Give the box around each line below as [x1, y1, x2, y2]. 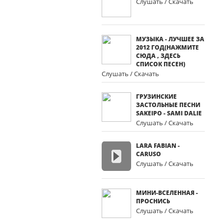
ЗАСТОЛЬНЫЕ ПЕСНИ [136, 101, 200, 109]
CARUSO [136, 150, 161, 158]
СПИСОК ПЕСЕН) [136, 60, 185, 68]
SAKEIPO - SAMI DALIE [136, 109, 202, 117]
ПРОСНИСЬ [136, 197, 170, 205]
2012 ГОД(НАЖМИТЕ [136, 43, 199, 52]
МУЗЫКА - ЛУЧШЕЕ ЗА [136, 35, 204, 43]
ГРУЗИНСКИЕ [136, 92, 177, 101]
